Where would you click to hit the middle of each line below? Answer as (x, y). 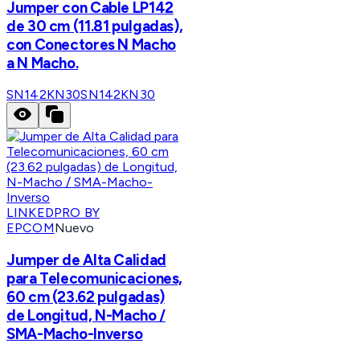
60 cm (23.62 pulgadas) (86, 297)
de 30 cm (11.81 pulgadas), (95, 26)
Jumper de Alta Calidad (86, 260)
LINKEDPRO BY (53, 213)
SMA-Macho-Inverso (75, 334)
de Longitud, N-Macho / (86, 316)
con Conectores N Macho (91, 44)
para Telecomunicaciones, (95, 279)
